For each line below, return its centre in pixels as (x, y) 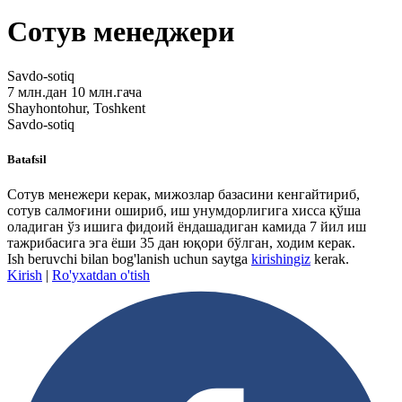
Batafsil (27, 160)
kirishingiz (281, 259)
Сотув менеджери (121, 32)
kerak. (330, 259)
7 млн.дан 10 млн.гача (74, 92)
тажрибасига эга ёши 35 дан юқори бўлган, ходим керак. (181, 243)
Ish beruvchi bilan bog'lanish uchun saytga (129, 259)
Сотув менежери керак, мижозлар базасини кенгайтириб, (184, 195)
